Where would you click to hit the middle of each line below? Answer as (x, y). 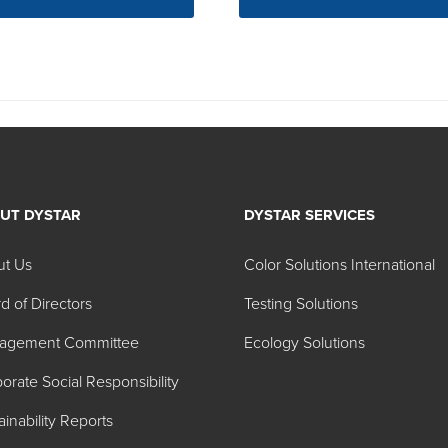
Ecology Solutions (304, 343)
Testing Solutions (301, 304)
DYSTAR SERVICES (309, 215)
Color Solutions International (339, 265)
